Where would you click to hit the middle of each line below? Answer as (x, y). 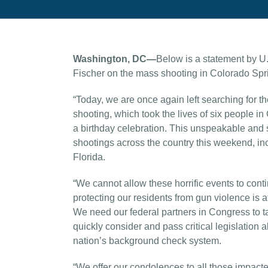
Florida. (89, 157)
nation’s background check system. (147, 241)
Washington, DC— (115, 59)
